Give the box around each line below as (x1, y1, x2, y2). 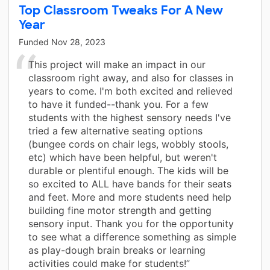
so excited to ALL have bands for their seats (28, 177, 231, 190)
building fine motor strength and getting (28, 204, 212, 216)
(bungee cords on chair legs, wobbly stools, (28, 137, 228, 150)
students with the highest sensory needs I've (28, 111, 231, 124)
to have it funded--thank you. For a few (28, 98, 209, 110)
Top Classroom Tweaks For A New (19, 2, 223, 18)
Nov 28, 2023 (51, 36, 105, 47)
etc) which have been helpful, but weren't (28, 151, 217, 163)
